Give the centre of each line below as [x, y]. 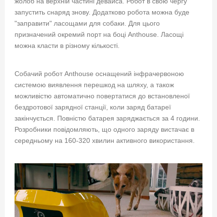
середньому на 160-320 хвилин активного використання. [105, 141]
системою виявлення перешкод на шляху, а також [94, 85]
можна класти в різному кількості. [67, 46]
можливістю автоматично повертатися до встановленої [102, 96]
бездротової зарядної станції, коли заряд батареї [93, 107]
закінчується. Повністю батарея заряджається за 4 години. [107, 118]
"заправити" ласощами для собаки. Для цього [87, 23]
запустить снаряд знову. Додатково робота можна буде [102, 12]
